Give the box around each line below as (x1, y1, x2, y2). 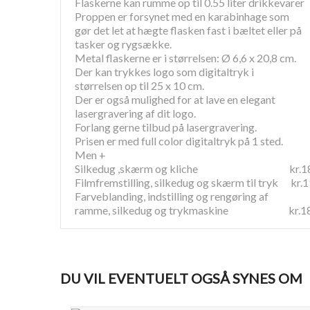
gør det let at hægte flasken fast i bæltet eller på (75, 24, 302, 37)
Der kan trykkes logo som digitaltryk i (75, 65, 254, 78)
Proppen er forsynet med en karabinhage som (75, 10, 289, 23)
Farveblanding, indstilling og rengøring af (75, 190, 268, 203)
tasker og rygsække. (75, 37, 172, 51)
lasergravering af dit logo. (75, 107, 196, 120)
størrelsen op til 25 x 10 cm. (75, 79, 204, 92)
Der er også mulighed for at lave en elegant (75, 93, 275, 106)
